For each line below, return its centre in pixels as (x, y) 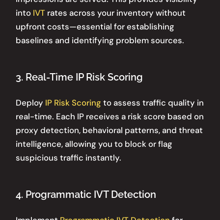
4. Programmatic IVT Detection (86, 194)
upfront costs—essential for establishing (95, 27)
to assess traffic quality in (152, 103)
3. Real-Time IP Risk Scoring (79, 77)
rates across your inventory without (115, 13)
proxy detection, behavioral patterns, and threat (109, 130)
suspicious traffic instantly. (69, 158)
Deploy (30, 103)
